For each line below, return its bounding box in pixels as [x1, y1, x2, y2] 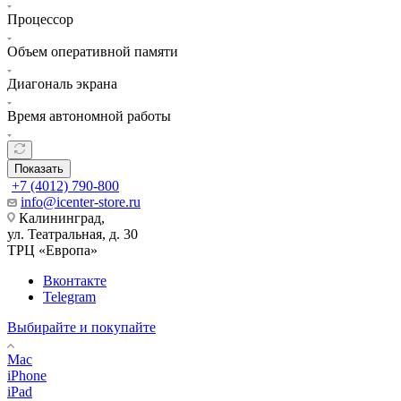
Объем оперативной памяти [7, 43, 178, 59]
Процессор [7, 11, 73, 27]
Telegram [43, 288, 96, 304]
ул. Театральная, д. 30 [7, 226, 138, 242]
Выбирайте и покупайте [7, 319, 156, 335]
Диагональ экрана [7, 75, 117, 91]
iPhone [7, 367, 47, 383]
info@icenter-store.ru [21, 193, 141, 209]
